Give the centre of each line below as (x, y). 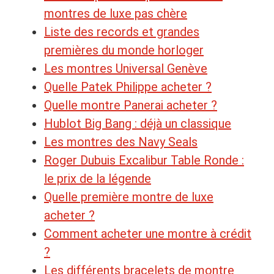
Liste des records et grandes (122, 31)
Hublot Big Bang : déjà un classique (138, 123)
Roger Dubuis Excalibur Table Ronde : (144, 160)
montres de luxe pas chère (116, 13)
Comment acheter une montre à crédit (148, 233)
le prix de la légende (98, 178)
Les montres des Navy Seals (121, 142)
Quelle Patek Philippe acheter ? (128, 87)
